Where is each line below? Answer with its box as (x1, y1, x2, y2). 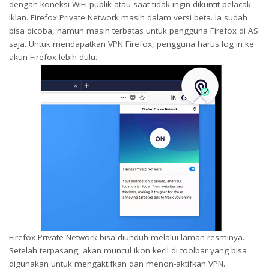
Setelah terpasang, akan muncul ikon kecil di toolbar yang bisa (9, 245, 247, 256)
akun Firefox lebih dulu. (9, 51, 97, 62)
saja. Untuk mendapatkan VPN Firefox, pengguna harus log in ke (9, 38, 254, 49)
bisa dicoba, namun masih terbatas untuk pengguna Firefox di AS (9, 25, 258, 36)
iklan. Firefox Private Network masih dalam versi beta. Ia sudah (9, 11, 247, 23)
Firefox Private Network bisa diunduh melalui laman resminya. (9, 232, 244, 243)
